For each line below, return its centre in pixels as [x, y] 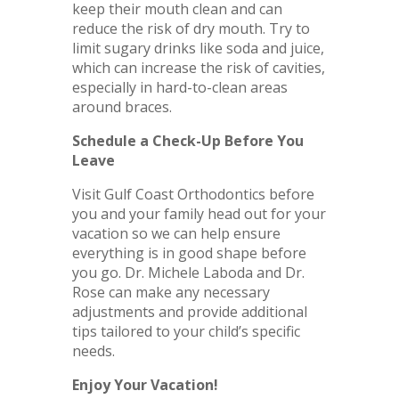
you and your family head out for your [199, 213]
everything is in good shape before [189, 252]
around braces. [122, 106]
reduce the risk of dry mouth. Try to [191, 28]
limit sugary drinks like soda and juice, [198, 48]
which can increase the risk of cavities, [198, 67]
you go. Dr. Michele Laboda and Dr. [188, 272]
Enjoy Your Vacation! [145, 384]
